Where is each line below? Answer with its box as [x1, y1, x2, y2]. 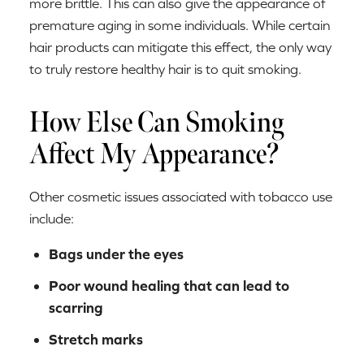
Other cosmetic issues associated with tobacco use [29, 188, 332, 205]
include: [29, 210, 74, 227]
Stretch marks [49, 330, 143, 348]
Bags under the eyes [49, 245, 184, 262]
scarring [49, 298, 103, 316]
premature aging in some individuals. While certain [29, 17, 330, 34]
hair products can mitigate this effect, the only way [29, 39, 331, 56]
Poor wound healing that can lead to [49, 276, 289, 294]
